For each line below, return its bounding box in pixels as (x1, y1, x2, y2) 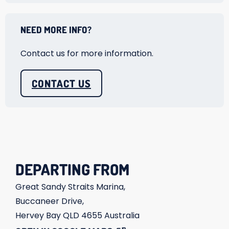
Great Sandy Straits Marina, (15, 181, 125, 193)
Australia (104, 210, 140, 221)
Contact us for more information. (20, 48, 153, 59)
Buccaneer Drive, (15, 195, 84, 207)
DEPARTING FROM (15, 159, 129, 179)
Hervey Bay (15, 210, 63, 221)
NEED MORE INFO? (20, 24, 91, 35)
